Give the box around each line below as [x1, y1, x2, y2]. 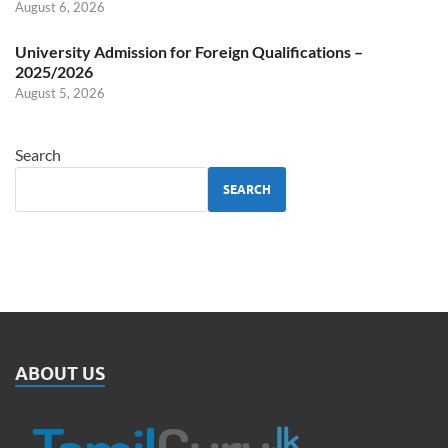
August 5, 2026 [15, 85, 105, 102]
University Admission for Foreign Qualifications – [15, 42, 363, 62]
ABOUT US [15, 363, 105, 385]
